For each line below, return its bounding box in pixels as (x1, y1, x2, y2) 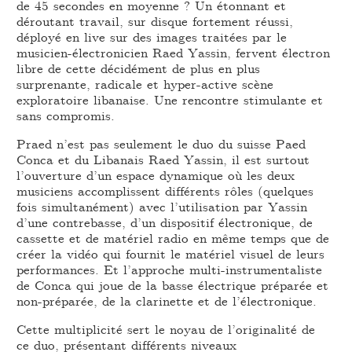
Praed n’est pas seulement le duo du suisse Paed (16, 134, 306, 153)
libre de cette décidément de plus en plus (16, 59, 261, 78)
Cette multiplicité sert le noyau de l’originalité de (16, 320, 316, 339)
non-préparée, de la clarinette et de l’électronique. (16, 291, 317, 310)
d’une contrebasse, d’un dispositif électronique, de (16, 213, 313, 232)
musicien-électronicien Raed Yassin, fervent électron (16, 43, 331, 62)
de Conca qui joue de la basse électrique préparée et (16, 276, 329, 295)
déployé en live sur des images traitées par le (16, 27, 288, 46)
